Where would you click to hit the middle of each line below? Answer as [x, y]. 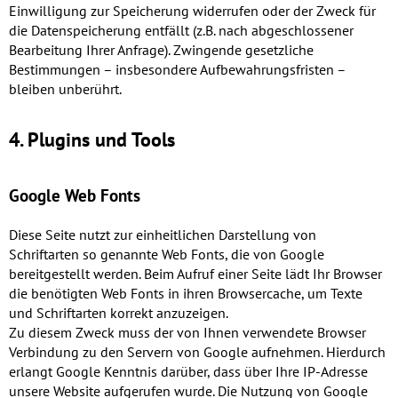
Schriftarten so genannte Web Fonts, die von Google [167, 255]
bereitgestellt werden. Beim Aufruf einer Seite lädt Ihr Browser [195, 274]
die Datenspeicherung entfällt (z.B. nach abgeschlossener [181, 31]
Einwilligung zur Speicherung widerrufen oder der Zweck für [192, 11]
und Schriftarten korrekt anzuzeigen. [119, 313]
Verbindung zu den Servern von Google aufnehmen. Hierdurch [197, 352]
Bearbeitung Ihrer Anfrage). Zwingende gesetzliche [161, 50]
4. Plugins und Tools [92, 140]
